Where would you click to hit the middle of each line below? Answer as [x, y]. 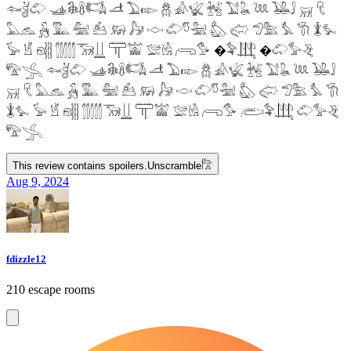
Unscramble [174, 166]
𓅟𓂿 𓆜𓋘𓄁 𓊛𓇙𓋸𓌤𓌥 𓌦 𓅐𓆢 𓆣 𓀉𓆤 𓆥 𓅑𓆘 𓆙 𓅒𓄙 [171, 71]
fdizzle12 [26, 259]
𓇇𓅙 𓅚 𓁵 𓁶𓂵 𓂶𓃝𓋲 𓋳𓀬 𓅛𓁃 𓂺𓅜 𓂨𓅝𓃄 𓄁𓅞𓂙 [173, 112]
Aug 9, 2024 [38, 182]
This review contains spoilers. [80, 166]
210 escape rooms [51, 290]
